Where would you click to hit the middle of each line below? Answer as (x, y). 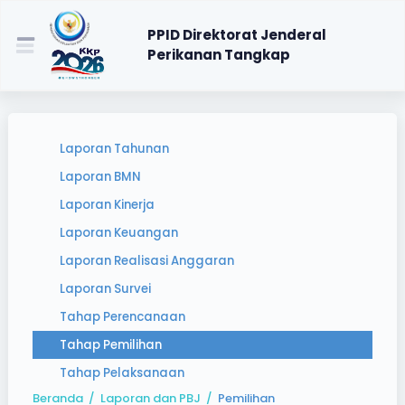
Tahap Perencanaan (122, 317)
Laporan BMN (100, 177)
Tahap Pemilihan (111, 345)
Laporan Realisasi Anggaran (147, 261)
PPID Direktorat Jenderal (237, 35)
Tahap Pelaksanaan (122, 373)
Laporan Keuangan (119, 233)
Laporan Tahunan (114, 149)
